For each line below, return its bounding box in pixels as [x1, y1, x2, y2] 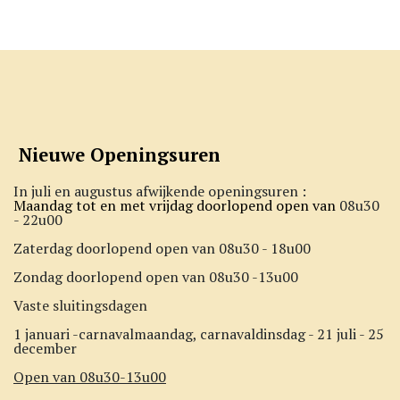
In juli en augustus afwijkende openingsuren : [13, 180, 310, 201]
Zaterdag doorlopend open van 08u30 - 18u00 [13, 237, 311, 258]
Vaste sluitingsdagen [13, 295, 147, 315]
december [13, 337, 77, 358]
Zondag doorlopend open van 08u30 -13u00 [13, 266, 298, 287]
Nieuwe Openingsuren [13, 142, 221, 167]
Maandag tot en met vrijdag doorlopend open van [13, 195, 339, 215]
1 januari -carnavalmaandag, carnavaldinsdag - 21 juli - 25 [13, 323, 384, 344]
